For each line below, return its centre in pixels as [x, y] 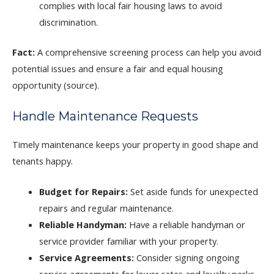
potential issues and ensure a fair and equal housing [118, 69]
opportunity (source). [56, 85]
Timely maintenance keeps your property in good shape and [135, 144]
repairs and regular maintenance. [106, 208]
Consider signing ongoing [187, 258]
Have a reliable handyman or [186, 225]
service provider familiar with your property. [128, 241]
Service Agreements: [86, 258]
